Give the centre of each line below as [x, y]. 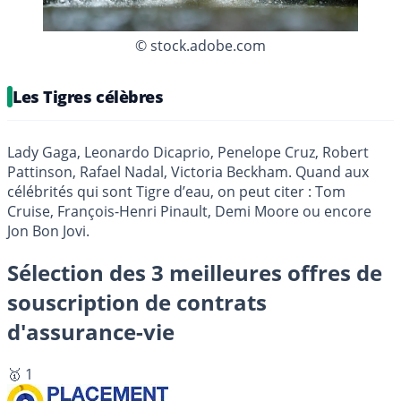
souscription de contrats [137, 303]
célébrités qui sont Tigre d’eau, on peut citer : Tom [176, 191]
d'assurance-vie [91, 332]
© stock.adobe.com [200, 45]
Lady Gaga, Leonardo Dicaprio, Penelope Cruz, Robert [188, 152]
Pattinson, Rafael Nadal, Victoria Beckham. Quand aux [188, 171]
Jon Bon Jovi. [48, 230]
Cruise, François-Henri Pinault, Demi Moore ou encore [189, 211]
